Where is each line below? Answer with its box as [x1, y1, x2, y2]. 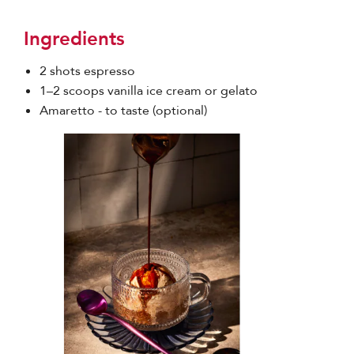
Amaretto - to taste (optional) [40, 101, 207, 119]
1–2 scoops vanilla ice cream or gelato [40, 81, 258, 100]
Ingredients [24, 24, 125, 51]
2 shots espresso [40, 62, 135, 80]
